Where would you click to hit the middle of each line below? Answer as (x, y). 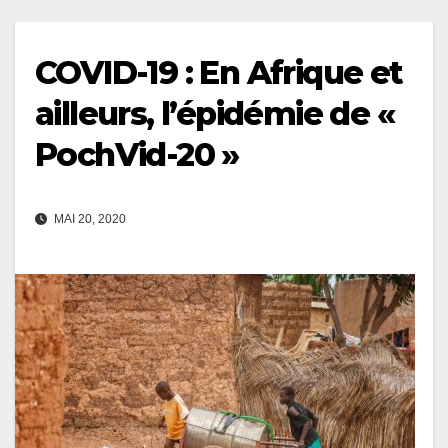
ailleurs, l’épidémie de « (214, 113)
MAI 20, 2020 (88, 218)
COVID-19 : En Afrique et (219, 72)
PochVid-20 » (137, 154)
